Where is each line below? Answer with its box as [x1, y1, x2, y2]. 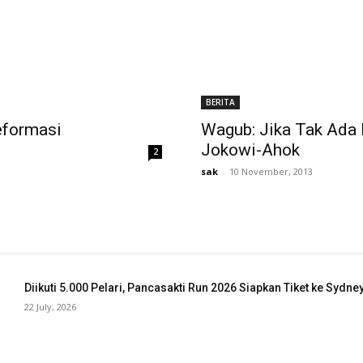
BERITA [206, 96, 235, 108]
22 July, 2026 [24, 300, 76, 313]
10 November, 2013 [229, 164, 313, 177]
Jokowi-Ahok [201, 139, 300, 160]
